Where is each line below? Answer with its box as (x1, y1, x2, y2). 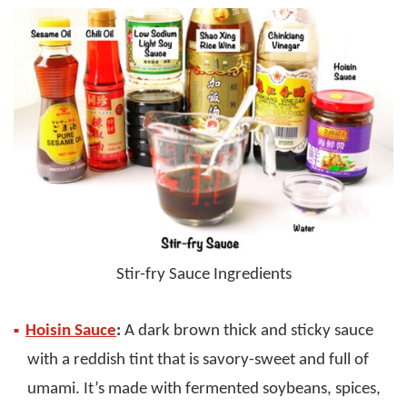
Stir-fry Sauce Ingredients (115, 266, 292, 284)
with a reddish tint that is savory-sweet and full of (27, 352, 369, 370)
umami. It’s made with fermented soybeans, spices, (27, 381, 381, 399)
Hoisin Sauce (25, 323, 116, 341)
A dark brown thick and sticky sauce (121, 323, 373, 341)
